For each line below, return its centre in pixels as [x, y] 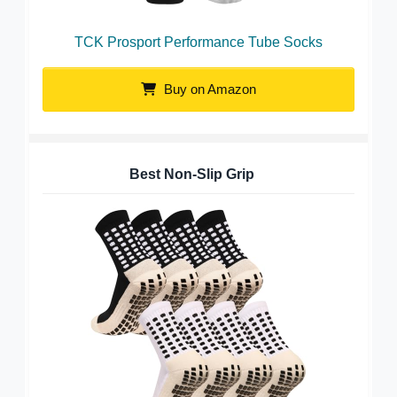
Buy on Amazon [208, 89]
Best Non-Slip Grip [192, 174]
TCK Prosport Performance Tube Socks [198, 42]
